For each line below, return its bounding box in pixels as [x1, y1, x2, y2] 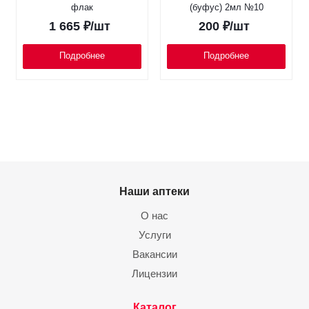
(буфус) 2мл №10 [189, 2, 263, 12]
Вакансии [132, 248, 177, 260]
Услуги [138, 229, 171, 241]
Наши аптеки [119, 185, 190, 197]
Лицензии [132, 268, 177, 279]
